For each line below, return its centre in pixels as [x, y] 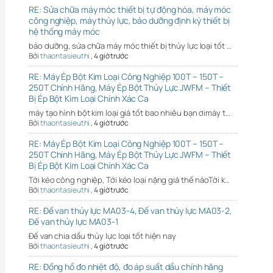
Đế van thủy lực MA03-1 [73, 221]
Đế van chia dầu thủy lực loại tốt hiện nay [102, 236]
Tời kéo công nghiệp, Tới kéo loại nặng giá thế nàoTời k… [129, 179]
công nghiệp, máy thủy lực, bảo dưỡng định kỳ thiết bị [129, 20]
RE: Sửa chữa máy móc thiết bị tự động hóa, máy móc [130, 9]
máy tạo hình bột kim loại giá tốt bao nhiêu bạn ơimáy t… [129, 112]
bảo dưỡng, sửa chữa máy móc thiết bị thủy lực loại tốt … [130, 45]
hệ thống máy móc [64, 31]
